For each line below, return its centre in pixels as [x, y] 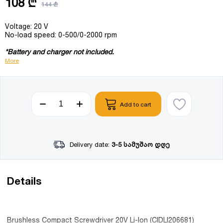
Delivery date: [89, 145]
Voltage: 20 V [27, 26]
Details [24, 181]
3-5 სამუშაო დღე [140, 145]
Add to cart [136, 104]
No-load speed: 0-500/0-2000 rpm [61, 35]
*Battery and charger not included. [59, 52]
